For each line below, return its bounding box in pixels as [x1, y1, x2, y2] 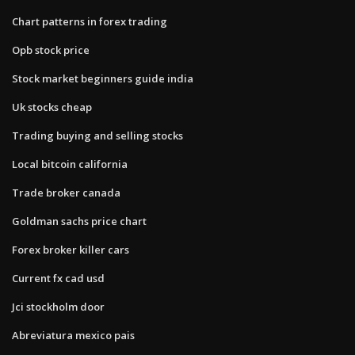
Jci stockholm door [12, 299, 105, 314]
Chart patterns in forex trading [12, 13, 167, 29]
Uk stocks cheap [12, 99, 92, 114]
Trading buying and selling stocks [12, 128, 183, 143]
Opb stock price [12, 42, 90, 57]
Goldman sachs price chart [12, 213, 147, 228]
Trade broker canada [12, 185, 120, 200]
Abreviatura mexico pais [12, 327, 135, 342]
